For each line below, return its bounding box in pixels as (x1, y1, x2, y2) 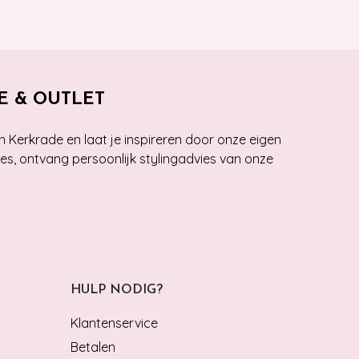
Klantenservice (71, 314, 158, 331)
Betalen (71, 338, 115, 355)
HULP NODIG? (71, 283, 163, 296)
